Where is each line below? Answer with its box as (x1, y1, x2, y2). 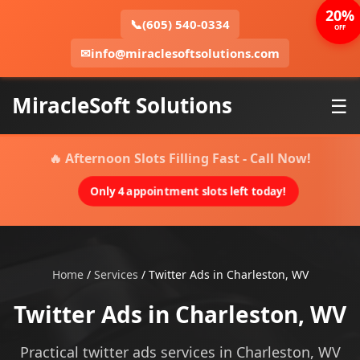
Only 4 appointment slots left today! (94, 183, 282, 199)
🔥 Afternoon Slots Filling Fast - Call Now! (49, 149, 311, 167)
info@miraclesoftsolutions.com (91, 45, 280, 61)
